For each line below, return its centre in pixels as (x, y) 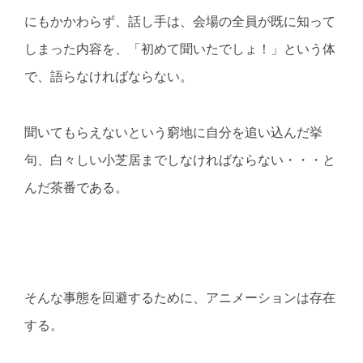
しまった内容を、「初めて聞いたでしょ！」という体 (180, 49)
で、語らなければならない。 (109, 77)
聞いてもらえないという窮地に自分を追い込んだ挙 (173, 132)
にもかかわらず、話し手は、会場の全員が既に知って (180, 22)
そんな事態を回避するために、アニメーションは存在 (180, 298)
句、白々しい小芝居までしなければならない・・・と (180, 160)
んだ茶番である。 (76, 187)
